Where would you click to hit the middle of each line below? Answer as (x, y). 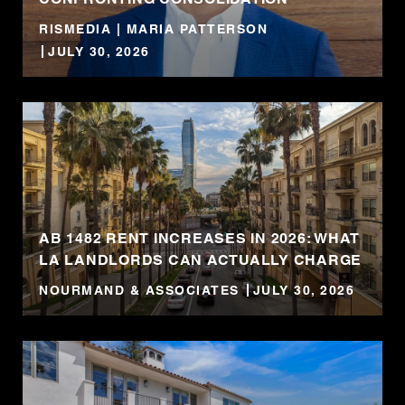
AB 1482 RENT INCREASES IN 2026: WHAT (199, 238)
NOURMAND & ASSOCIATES (139, 290)
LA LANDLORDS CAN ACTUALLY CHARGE (200, 260)
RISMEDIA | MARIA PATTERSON (153, 29)
